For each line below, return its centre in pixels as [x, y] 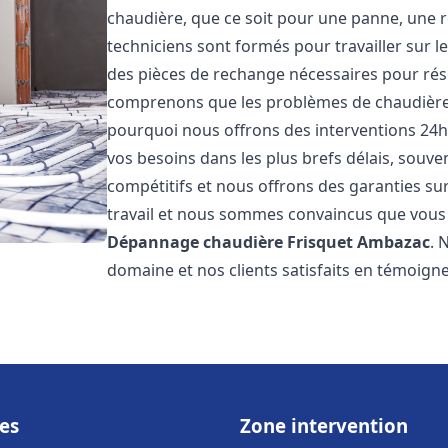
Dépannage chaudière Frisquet [230, 242]
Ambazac [394, 242]
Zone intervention [324, 425]
